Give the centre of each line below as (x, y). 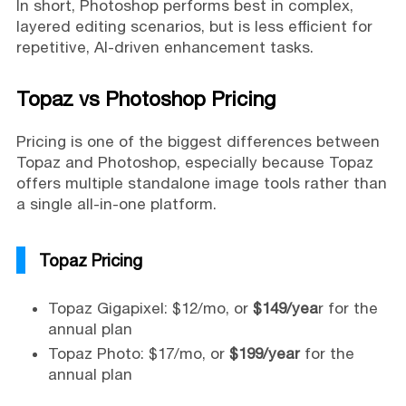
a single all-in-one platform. (116, 203)
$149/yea (285, 308)
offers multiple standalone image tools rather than (201, 183)
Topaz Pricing (90, 260)
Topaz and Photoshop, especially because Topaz (194, 162)
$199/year (264, 353)
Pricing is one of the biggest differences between (198, 141)
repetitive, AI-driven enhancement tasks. (164, 47)
